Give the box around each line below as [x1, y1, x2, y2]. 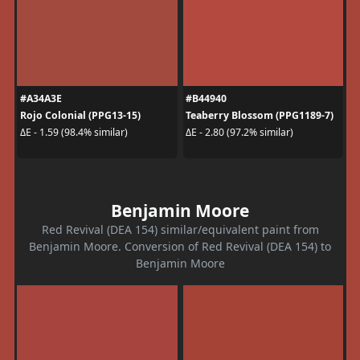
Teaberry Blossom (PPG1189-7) [186, 108, 333, 122]
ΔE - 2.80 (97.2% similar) [186, 125, 293, 140]
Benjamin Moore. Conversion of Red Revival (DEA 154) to [29, 238, 331, 254]
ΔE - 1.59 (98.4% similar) [19, 125, 128, 140]
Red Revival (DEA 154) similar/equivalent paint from [41, 221, 319, 237]
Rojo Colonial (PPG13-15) [19, 108, 141, 122]
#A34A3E [19, 91, 62, 105]
